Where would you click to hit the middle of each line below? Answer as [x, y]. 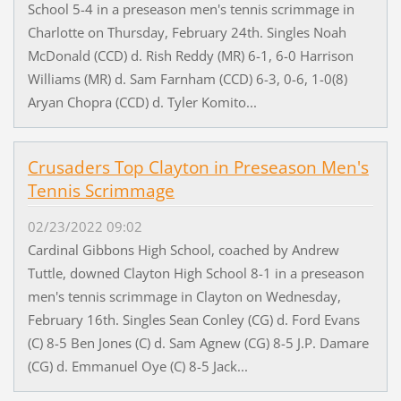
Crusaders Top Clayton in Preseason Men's [198, 167]
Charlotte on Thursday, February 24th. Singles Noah [187, 32]
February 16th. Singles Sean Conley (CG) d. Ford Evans [193, 320]
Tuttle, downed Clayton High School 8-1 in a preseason [196, 273]
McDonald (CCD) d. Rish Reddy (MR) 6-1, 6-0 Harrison [190, 55]
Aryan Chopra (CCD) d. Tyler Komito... [142, 102]
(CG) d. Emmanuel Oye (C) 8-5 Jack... [137, 367]
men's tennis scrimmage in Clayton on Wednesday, [184, 297]
